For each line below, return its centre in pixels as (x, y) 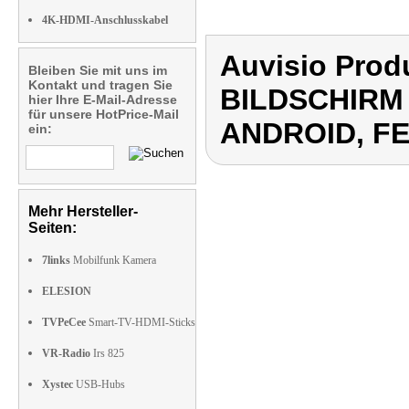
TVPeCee (64, 322)
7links (56, 260)
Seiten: (52, 228)
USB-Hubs (99, 384)
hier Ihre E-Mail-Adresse (103, 100)
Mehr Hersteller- (83, 211)
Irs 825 (107, 353)
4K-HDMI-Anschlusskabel (105, 20)
